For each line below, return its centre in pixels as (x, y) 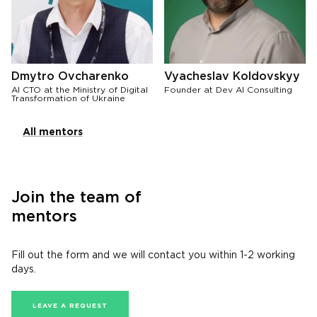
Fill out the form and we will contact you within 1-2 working (153, 255)
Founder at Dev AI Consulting (228, 90)
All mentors (53, 132)
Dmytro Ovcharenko (70, 77)
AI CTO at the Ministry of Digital (80, 90)
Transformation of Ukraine (68, 99)
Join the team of (76, 198)
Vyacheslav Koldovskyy (232, 77)
